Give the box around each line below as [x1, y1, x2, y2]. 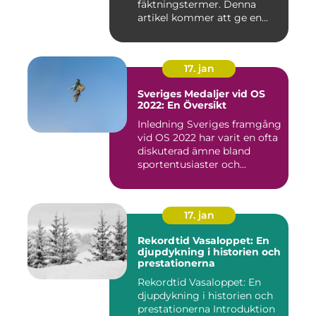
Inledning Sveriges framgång [138, 117, 281, 130]
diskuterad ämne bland [138, 144, 250, 157]
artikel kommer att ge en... [138, 11, 268, 24]
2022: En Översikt [138, 98, 226, 111]
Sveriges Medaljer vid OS [138, 87, 265, 100]
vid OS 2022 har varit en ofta [138, 130, 278, 144]
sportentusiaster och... [138, 157, 246, 171]
